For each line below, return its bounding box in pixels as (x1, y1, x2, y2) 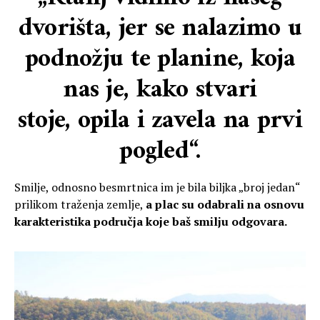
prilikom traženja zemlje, (14, 196, 146, 213)
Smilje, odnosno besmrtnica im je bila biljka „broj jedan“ (14, 179, 300, 196)
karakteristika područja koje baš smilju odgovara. (14, 214, 289, 230)
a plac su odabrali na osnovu (146, 196, 304, 213)
